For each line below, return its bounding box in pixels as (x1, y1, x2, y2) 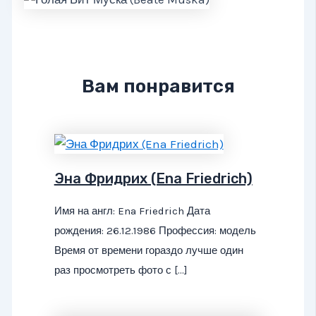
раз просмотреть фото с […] (54, 264, 188, 277)
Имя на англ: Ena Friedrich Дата (54, 205, 210, 218)
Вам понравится (81, 75, 235, 98)
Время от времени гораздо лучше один (54, 244, 243, 257)
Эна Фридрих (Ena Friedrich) (54, 170, 253, 188)
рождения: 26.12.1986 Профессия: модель (54, 224, 256, 238)
